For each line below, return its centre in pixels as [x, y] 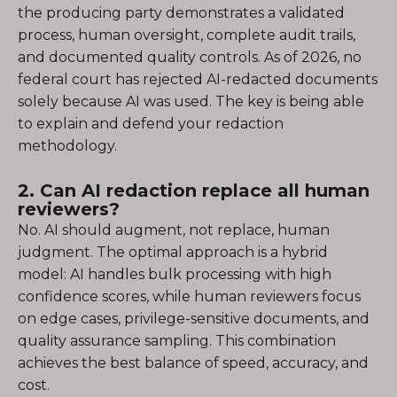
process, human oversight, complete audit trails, [187, 35]
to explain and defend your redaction [151, 124]
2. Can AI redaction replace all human [194, 191]
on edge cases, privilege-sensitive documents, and [194, 319]
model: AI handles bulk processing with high [175, 274]
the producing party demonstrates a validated [181, 13]
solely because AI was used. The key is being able [191, 101]
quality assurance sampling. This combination [177, 341]
